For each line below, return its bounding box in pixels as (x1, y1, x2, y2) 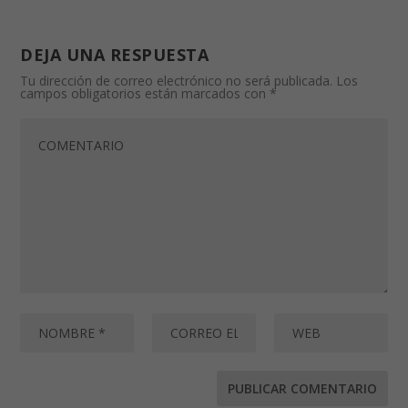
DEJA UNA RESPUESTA (20, 44, 209, 66)
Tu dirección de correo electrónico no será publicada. (20, 72, 333, 90)
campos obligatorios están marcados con (20, 85, 270, 103)
